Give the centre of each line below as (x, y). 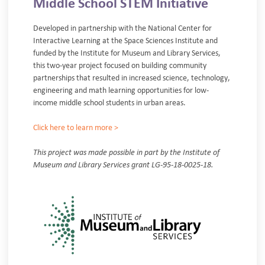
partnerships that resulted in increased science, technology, (132, 78)
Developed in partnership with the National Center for (122, 28)
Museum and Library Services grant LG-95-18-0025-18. (123, 165)
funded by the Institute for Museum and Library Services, (127, 53)
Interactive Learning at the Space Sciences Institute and (125, 41)
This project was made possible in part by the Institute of (126, 152)
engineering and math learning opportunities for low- (121, 90)
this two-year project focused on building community (120, 65)
